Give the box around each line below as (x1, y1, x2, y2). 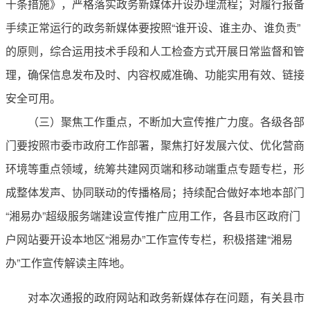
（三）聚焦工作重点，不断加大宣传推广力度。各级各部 (6, 113, 304, 129)
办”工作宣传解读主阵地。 (6, 254, 131, 271)
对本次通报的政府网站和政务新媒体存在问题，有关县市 (28, 289, 304, 305)
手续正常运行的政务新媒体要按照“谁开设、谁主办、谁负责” (6, 19, 300, 35)
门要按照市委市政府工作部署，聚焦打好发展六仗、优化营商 (6, 136, 304, 153)
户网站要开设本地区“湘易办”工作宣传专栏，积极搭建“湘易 (6, 230, 293, 247)
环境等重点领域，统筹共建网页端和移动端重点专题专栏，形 (6, 160, 304, 176)
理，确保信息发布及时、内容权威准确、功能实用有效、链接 (6, 66, 304, 82)
